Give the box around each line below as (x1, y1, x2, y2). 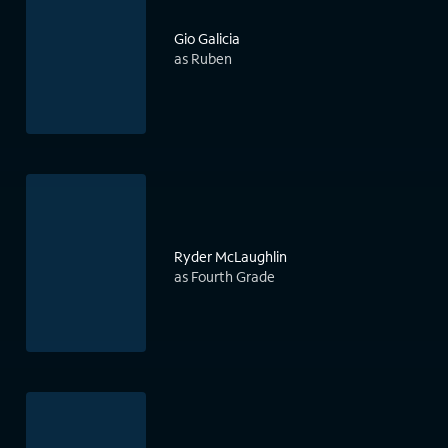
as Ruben (174, 49, 232, 69)
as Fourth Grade (174, 267, 275, 287)
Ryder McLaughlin (174, 247, 287, 267)
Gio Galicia (174, 29, 240, 49)
